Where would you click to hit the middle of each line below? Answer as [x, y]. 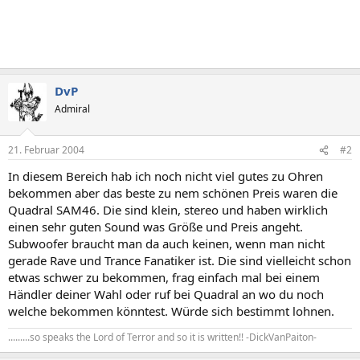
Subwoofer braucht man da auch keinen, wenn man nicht [166, 243]
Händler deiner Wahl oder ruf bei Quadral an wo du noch [166, 294]
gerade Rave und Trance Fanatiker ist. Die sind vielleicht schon [180, 260]
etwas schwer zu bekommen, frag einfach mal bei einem [164, 277]
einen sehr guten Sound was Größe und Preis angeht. [155, 227]
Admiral [72, 108]
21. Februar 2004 [46, 150]
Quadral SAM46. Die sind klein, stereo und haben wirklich [168, 210]
